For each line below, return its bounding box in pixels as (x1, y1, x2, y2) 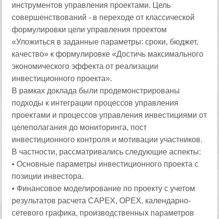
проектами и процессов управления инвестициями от (12, 111, 207, 119)
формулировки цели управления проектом (12, 25, 167, 34)
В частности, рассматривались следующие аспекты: (12, 148, 201, 156)
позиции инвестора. (12, 172, 84, 180)
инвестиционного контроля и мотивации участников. (12, 135, 203, 144)
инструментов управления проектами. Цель (12, 1, 171, 9)
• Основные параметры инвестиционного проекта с (12, 160, 199, 168)
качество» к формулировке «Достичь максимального (12, 50, 204, 58)
